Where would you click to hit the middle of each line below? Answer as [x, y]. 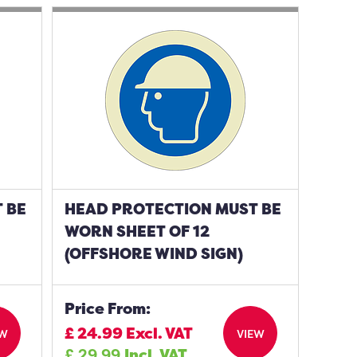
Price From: [108, 308]
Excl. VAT [160, 333]
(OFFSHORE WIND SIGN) [154, 253]
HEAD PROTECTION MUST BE [173, 209]
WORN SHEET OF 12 [137, 231]
